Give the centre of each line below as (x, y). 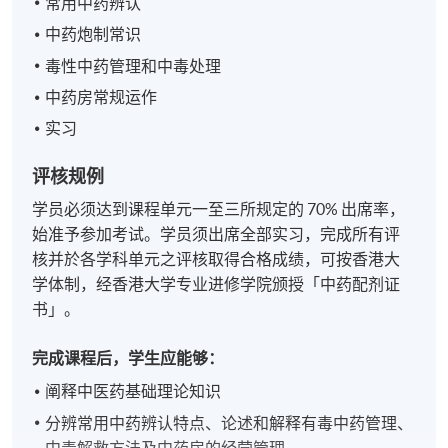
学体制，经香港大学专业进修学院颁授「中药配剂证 (216, 284)
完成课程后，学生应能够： (128, 358)
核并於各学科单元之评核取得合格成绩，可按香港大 (216, 259)
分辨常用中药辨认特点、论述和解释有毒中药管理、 (229, 422)
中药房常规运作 (101, 96)
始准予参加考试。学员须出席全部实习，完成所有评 (216, 234)
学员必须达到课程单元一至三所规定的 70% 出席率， (219, 209)
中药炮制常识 (93, 34)
